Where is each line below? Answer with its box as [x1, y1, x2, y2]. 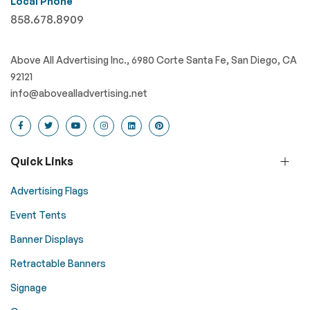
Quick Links [10, 154, 73, 168]
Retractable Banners [10, 257, 106, 269]
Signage [10, 282, 47, 293]
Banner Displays [10, 233, 84, 245]
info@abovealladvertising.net [10, 87, 147, 99]
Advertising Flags [10, 185, 89, 197]
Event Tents [10, 209, 66, 221]
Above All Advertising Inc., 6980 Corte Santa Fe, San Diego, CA [10, 54, 297, 66]
